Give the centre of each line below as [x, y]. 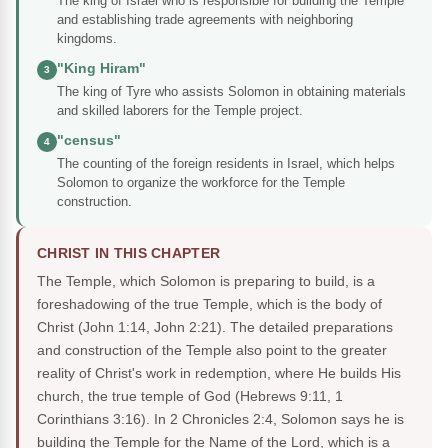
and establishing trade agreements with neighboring [205, 20]
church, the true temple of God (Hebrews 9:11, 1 [190, 396]
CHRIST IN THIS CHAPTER [129, 254]
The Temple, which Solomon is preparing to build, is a [206, 281]
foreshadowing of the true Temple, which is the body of [209, 304]
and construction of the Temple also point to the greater [212, 350]
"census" [89, 141]
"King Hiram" [101, 69]
